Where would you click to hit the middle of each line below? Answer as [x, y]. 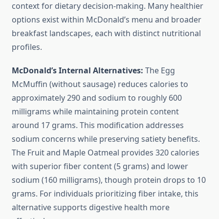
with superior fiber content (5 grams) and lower [100, 166]
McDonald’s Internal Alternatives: [77, 71]
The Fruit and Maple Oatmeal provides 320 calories [106, 153]
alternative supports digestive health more [91, 208]
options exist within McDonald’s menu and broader [107, 20]
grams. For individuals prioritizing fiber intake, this [105, 194]
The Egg [159, 71]
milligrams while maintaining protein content [95, 112]
